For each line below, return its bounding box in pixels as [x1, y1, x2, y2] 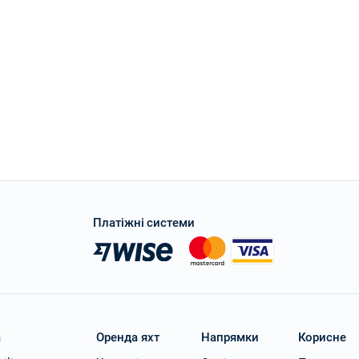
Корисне [297, 330, 347, 345]
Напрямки [200, 330, 259, 345]
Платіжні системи [93, 216, 196, 230]
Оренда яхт [96, 330, 159, 345]
